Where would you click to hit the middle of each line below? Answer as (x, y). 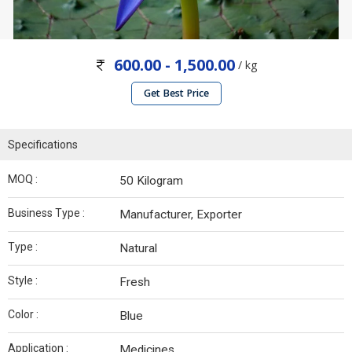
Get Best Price (176, 93)
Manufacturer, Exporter (181, 215)
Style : (23, 281)
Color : (23, 315)
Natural (138, 249)
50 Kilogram (151, 181)
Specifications (43, 145)
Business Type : (46, 213)
